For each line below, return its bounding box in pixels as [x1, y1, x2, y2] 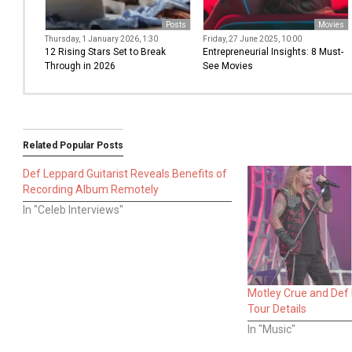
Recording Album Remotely [23, 182, 159, 196]
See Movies [203, 60, 254, 71]
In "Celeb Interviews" [23, 203, 123, 216]
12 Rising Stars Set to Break [45, 46, 166, 57]
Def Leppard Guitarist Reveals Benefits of [23, 167, 227, 180]
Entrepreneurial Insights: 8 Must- [203, 46, 344, 57]
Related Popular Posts [23, 139, 123, 151]
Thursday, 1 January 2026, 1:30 [45, 34, 158, 43]
